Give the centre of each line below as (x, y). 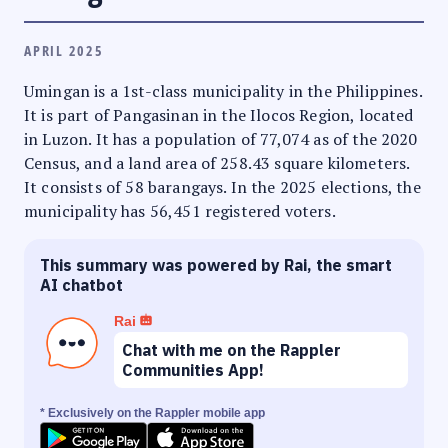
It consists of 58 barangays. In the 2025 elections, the (222, 186)
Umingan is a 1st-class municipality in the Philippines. (223, 90)
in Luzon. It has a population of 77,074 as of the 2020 (221, 138)
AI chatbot (81, 284)
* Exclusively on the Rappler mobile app (152, 412)
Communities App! (193, 369)
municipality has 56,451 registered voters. (180, 210)
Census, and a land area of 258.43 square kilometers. (217, 162)
